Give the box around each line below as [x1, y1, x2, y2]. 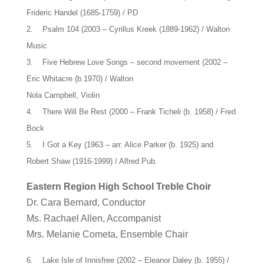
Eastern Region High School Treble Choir [26, 181, 211, 192]
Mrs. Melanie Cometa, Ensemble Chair [26, 229, 188, 239]
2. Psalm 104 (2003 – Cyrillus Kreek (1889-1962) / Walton [26, 24, 230, 34]
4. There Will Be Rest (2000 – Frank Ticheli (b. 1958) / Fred [26, 107, 236, 116]
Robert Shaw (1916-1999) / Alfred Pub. [26, 156, 157, 166]
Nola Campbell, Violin [26, 90, 100, 100]
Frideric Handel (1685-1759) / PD [26, 8, 138, 17]
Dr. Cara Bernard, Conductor [26, 197, 146, 207]
